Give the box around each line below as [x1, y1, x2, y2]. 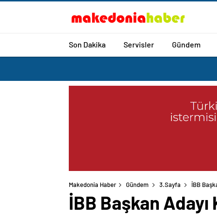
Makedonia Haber [69, 181, 116, 189]
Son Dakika [69, 39, 106, 49]
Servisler [124, 39, 154, 49]
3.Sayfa [159, 181, 181, 189]
